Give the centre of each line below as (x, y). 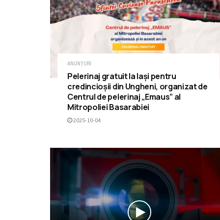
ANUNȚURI (79, 64)
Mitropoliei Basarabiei (108, 107)
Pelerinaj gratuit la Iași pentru (122, 76)
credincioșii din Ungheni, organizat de (137, 87)
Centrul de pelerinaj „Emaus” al (124, 97)
